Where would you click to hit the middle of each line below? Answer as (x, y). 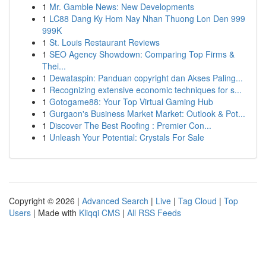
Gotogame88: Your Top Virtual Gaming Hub (131, 102)
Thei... (54, 66)
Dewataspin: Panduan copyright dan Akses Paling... (146, 78)
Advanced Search (115, 201)
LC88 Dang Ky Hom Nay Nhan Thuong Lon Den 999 (147, 18)
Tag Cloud (197, 201)
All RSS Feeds (154, 213)
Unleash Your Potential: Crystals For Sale (127, 137)
